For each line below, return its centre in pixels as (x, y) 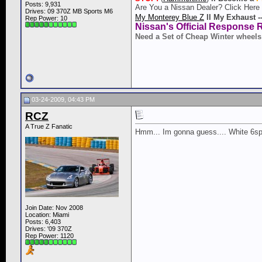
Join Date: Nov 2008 (54, 208)
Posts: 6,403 (43, 222)
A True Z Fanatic (49, 127)
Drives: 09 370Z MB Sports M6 (69, 11)
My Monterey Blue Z (170, 17)
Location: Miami (47, 215)
